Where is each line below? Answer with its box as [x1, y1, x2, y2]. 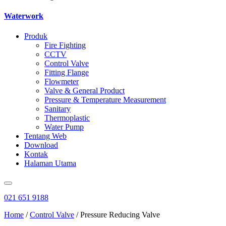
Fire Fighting [44, 40, 86, 49]
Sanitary [44, 104, 71, 113]
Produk [24, 31, 47, 40]
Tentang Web [24, 131, 67, 140]
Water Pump [44, 122, 84, 131]
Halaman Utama [24, 158, 76, 167]
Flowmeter [44, 77, 79, 86]
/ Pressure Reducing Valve [74, 210, 160, 219]
